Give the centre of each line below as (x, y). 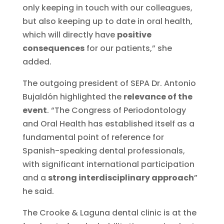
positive (134, 35)
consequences (53, 48)
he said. (38, 191)
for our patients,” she (128, 48)
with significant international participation (108, 164)
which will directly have (69, 35)
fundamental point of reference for (93, 137)
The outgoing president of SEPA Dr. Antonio (109, 83)
